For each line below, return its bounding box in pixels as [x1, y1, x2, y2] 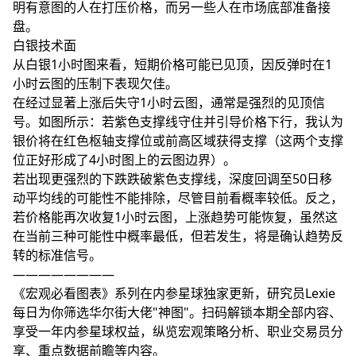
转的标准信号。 [13, 246, 102, 264]
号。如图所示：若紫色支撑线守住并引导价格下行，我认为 [13, 113, 343, 130]
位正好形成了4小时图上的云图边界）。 [13, 151, 236, 168]
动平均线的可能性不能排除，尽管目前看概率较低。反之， [13, 189, 343, 207]
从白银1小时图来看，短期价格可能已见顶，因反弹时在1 [13, 56, 332, 73]
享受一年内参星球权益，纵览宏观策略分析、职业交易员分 [13, 323, 343, 340]
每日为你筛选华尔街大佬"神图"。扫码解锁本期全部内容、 [13, 304, 342, 321]
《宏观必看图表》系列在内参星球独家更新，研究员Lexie [13, 284, 335, 302]
